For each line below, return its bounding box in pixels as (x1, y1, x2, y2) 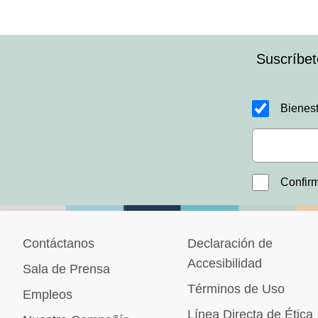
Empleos (23, 287, 72, 302)
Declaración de (187, 236, 273, 251)
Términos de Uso (187, 282, 285, 296)
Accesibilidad (187, 256, 262, 270)
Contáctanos (23, 236, 94, 251)
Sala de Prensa (23, 262, 110, 276)
